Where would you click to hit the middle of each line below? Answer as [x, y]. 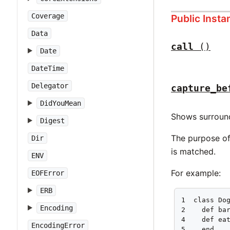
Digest [52, 121]
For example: [196, 173]
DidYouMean [60, 103]
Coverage [48, 16]
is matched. [194, 152]
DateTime [48, 68]
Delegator [50, 86]
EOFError [48, 173]
